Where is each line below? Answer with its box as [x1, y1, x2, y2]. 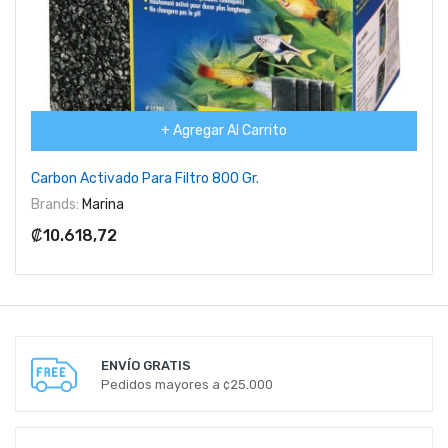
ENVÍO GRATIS [101, 357, 191, 373]
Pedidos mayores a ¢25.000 [101, 376, 273, 392]
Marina [79, 195, 124, 213]
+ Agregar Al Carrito [161, 121, 287, 139]
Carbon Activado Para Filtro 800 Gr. [31, 169, 259, 187]
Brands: [31, 195, 79, 213]
